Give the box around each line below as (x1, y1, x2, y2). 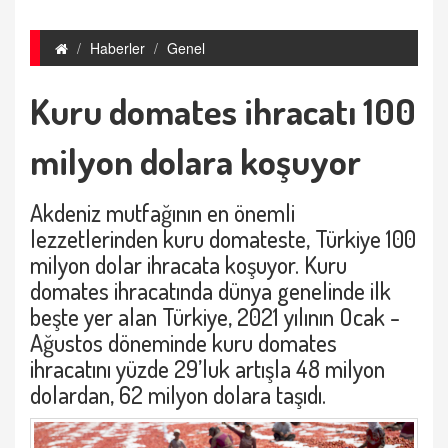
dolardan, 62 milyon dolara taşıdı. (30, 379, 326, 410)
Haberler (90, 38, 145, 58)
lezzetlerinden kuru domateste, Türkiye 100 (30, 223, 416, 254)
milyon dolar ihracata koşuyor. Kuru (30, 249, 347, 280)
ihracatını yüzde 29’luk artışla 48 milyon (30, 353, 385, 384)
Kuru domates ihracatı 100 (30, 88, 416, 134)
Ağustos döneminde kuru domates (30, 327, 337, 358)
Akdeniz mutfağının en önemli (30, 197, 295, 228)
